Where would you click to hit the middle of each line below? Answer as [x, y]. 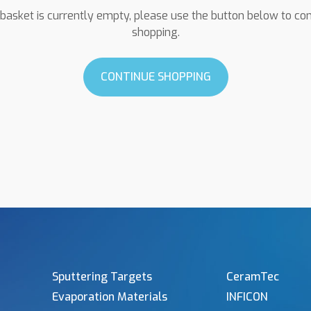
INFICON [247, 297]
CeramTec [252, 277]
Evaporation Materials [109, 297]
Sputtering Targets [102, 277]
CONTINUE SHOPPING [155, 77]
